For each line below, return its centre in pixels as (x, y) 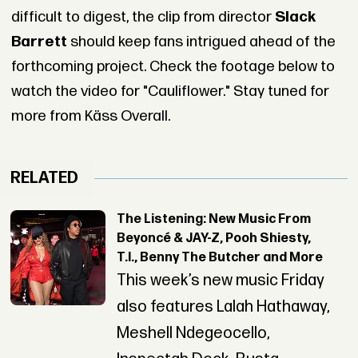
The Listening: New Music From (213, 220)
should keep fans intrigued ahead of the (201, 42)
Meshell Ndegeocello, (193, 334)
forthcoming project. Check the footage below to (173, 66)
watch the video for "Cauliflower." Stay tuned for (170, 91)
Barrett (39, 42)
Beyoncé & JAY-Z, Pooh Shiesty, (213, 239)
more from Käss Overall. (90, 116)
